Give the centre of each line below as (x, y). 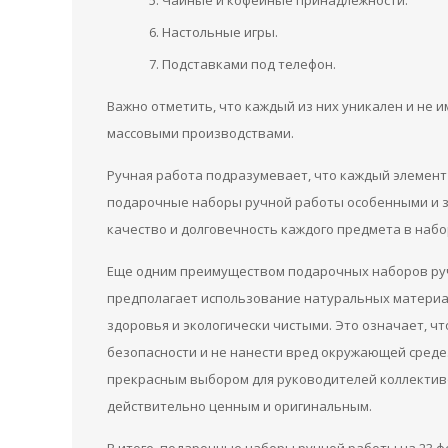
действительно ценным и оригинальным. (239, 406)
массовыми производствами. (200, 133)
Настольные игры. (220, 32)
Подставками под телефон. (249, 64)
